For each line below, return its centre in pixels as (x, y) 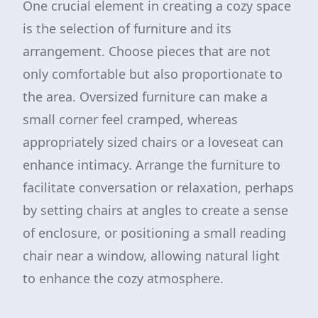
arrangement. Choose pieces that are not (147, 51)
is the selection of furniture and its (127, 28)
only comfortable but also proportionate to (153, 74)
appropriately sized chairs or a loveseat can (153, 142)
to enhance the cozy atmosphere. (123, 278)
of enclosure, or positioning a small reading (154, 233)
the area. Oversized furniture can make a (145, 97)
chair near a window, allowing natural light (151, 256)
